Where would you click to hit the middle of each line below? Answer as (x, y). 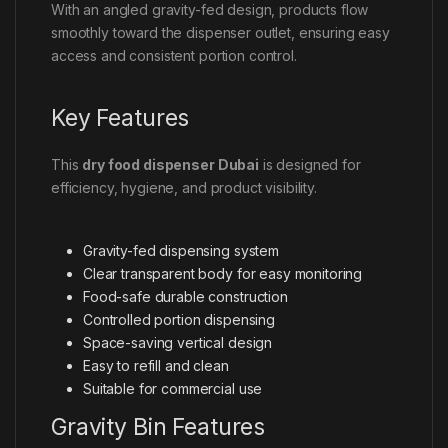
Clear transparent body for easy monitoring (223, 273)
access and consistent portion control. (174, 55)
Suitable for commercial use (173, 388)
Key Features (120, 117)
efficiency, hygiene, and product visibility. (184, 187)
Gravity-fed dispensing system (181, 250)
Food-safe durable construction (185, 296)
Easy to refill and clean (156, 365)
